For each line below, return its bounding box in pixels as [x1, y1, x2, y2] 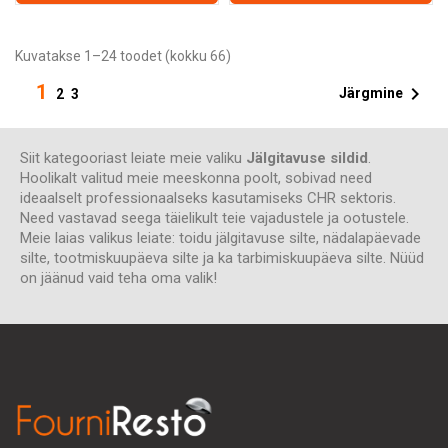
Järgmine [339, 84, 403, 101]
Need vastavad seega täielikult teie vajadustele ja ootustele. [20, 208, 409, 227]
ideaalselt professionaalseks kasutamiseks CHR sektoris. [20, 188, 396, 207]
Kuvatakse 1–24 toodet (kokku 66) [15, 47, 231, 64]
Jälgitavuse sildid [246, 148, 368, 167]
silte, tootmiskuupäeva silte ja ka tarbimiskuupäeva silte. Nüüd [20, 248, 424, 267]
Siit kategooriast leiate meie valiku [20, 148, 246, 167]
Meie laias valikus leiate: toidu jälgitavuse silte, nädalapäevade [20, 228, 421, 247]
